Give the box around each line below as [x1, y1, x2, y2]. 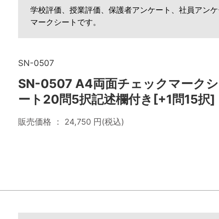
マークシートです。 [30, 17, 101, 27]
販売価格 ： [18, 117, 65, 127]
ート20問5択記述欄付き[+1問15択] [18, 92, 215, 107]
